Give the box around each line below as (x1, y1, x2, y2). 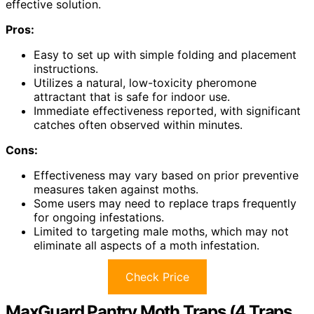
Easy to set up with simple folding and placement (34, 48, 296, 62)
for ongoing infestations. (34, 210, 164, 225)
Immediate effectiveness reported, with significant (34, 104, 301, 118)
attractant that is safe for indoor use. (34, 90, 230, 104)
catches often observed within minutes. (34, 118, 243, 132)
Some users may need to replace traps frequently (34, 196, 296, 211)
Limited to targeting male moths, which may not (34, 224, 289, 239)
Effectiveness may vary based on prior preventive (34, 168, 299, 183)
